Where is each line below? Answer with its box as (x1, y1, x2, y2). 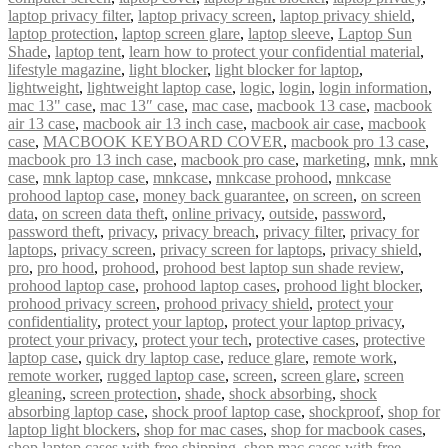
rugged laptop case (107, 366, 225, 384)
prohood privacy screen (8, 294, 156, 312)
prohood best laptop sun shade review (163, 258, 400, 276)
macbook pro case (181, 150, 295, 168)
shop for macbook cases (271, 420, 422, 438)
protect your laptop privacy (232, 312, 401, 330)
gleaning (8, 384, 62, 402)
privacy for (350, 222, 419, 240)
